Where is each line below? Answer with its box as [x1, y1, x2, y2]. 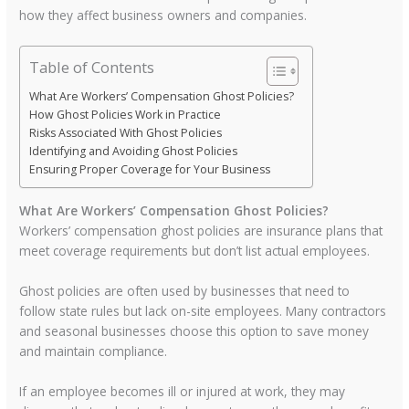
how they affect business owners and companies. [19, 6, 308, 25]
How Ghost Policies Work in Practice [29, 107, 222, 123]
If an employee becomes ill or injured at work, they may [19, 382, 346, 400]
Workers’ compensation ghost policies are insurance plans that [19, 221, 383, 239]
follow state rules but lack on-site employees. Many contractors [19, 301, 387, 320]
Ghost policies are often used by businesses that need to [19, 281, 351, 299]
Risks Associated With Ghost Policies [29, 125, 223, 142]
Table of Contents [29, 57, 155, 79]
